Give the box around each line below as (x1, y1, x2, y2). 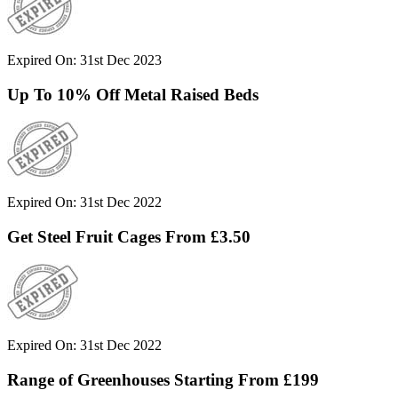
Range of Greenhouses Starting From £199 (7, 370, 319, 389)
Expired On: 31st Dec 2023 (7, 52, 162, 68)
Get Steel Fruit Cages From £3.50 (7, 227, 251, 247)
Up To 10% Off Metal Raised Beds (7, 84, 259, 104)
